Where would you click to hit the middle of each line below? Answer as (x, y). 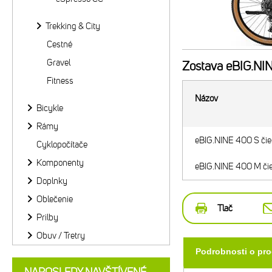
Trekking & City (73, 26)
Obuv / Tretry (61, 236)
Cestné (59, 44)
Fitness (60, 81)
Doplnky (52, 181)
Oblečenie (55, 199)
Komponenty (60, 163)
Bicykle (50, 108)
